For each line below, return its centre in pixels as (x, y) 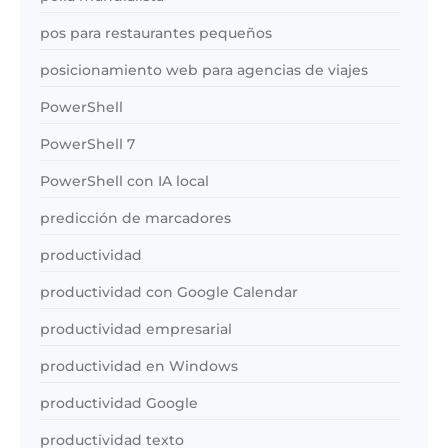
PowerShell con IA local (124, 181)
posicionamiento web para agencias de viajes (204, 70)
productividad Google (119, 403)
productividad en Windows (139, 366)
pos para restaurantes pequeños (156, 33)
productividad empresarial (136, 329)
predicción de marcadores (135, 218)
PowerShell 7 (87, 144)
